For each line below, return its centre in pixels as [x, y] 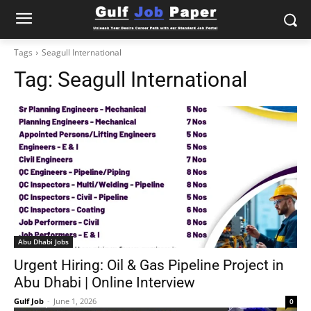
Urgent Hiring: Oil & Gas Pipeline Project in [149, 265]
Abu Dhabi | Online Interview [104, 283]
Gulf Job [29, 301]
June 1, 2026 [75, 301]
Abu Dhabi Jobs [43, 242]
